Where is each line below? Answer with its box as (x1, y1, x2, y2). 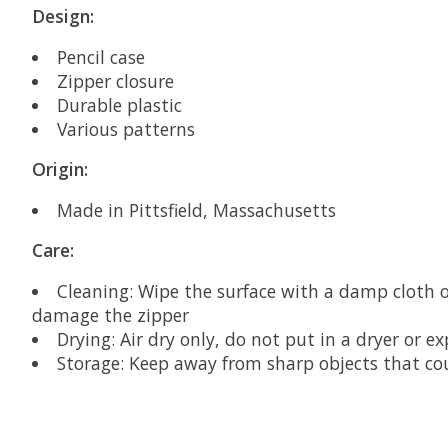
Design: (32, 4, 94, 29)
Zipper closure (56, 68, 174, 93)
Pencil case (56, 44, 145, 69)
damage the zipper (32, 302, 189, 327)
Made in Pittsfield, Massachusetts (56, 197, 336, 222)
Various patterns (56, 116, 195, 141)
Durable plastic (56, 92, 182, 117)
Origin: (32, 157, 88, 182)
